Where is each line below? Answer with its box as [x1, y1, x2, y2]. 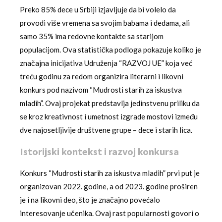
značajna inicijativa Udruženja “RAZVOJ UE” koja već [20, 58, 192, 68]
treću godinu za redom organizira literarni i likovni [20, 72, 183, 81]
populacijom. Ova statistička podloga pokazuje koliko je [20, 45, 201, 55]
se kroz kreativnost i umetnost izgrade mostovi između [20, 112, 198, 121]
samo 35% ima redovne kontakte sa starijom [20, 32, 164, 41]
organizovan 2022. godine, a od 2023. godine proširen [20, 182, 198, 191]
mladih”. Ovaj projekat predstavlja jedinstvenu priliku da [20, 99, 200, 108]
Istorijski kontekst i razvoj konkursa [20, 145, 179, 158]
